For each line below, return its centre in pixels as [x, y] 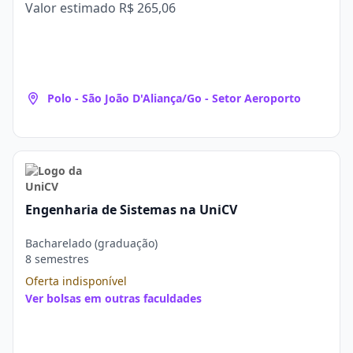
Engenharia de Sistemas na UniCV [131, 210]
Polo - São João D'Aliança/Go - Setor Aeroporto [174, 98]
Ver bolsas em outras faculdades [113, 298]
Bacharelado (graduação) [91, 243]
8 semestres [57, 259]
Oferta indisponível [76, 281]
